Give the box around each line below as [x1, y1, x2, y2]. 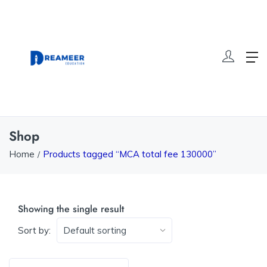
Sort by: [18, 224, 51, 236]
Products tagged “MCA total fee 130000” [43, 148, 216, 160]
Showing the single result [18, 201, 124, 216]
